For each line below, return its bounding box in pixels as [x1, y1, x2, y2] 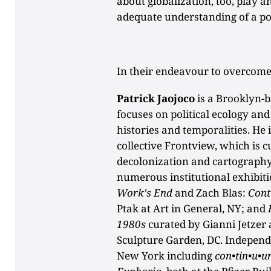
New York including [117, 248, 215, 263]
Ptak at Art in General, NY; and [117, 201, 269, 215]
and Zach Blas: [175, 185, 249, 200]
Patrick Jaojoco [117, 91, 195, 105]
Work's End [117, 185, 175, 200]
